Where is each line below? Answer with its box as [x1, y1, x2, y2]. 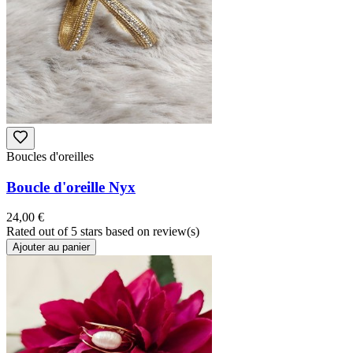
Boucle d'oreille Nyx [6, 178, 136, 195]
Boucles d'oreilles [6, 150, 94, 164]
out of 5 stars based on [39, 225, 153, 239]
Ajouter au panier [13, 241, 90, 254]
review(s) [153, 225, 199, 239]
